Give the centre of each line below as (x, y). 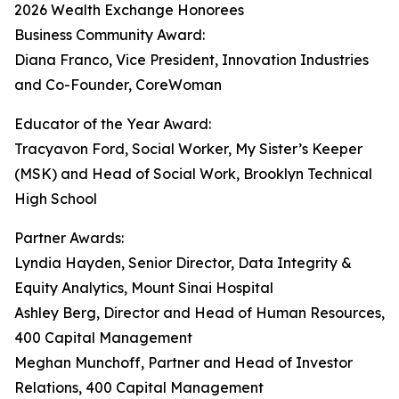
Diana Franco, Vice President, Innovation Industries (191, 60)
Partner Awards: (69, 238)
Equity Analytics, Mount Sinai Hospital (144, 288)
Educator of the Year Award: (113, 124)
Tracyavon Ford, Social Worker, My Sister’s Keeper (188, 149)
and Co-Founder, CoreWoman (118, 85)
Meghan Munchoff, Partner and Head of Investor (183, 362)
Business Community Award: (110, 35)
